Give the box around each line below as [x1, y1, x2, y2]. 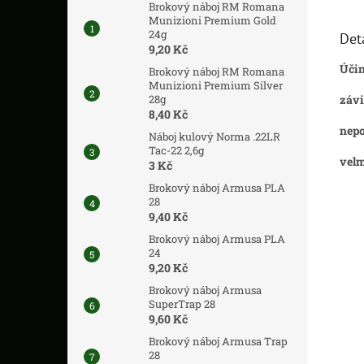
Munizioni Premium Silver [149, 78, 283, 93]
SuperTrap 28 [149, 297, 215, 311]
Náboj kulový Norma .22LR [149, 129, 280, 144]
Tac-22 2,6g [149, 143, 204, 158]
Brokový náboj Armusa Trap [149, 334, 288, 349]
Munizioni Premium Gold [149, 13, 276, 28]
